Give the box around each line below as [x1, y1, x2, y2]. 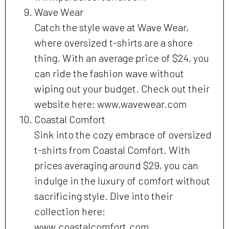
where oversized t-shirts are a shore [34, 36, 193, 49]
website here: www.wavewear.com [34, 98, 187, 110]
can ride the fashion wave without [34, 67, 184, 80]
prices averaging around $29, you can [34, 159, 198, 172]
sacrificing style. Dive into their [34, 190, 173, 202]
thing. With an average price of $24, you [34, 52, 209, 64]
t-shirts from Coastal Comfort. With [34, 144, 190, 156]
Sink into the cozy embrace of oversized [34, 128, 212, 141]
